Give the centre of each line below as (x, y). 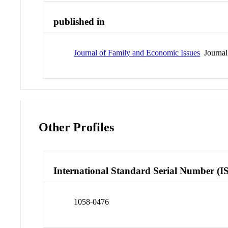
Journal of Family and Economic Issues (137, 52)
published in (79, 22)
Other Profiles (77, 127)
